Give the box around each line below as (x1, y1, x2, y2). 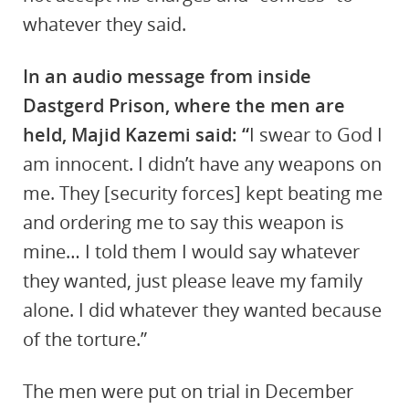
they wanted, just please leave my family (23, 268, 362, 293)
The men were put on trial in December (23, 379, 353, 404)
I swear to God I (249, 122, 383, 147)
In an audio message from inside (23, 64, 311, 89)
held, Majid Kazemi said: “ (23, 122, 249, 147)
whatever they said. (23, 12, 186, 37)
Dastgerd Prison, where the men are (23, 93, 345, 118)
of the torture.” (23, 327, 147, 351)
